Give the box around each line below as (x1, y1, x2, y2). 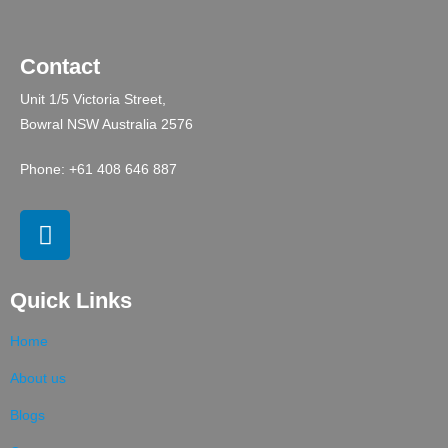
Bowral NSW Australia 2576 (20, 116, 193, 133)
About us (10, 370, 66, 387)
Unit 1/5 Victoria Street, (20, 91, 166, 108)
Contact (20, 54, 100, 80)
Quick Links (10, 288, 132, 314)
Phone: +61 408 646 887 (20, 161, 177, 178)
